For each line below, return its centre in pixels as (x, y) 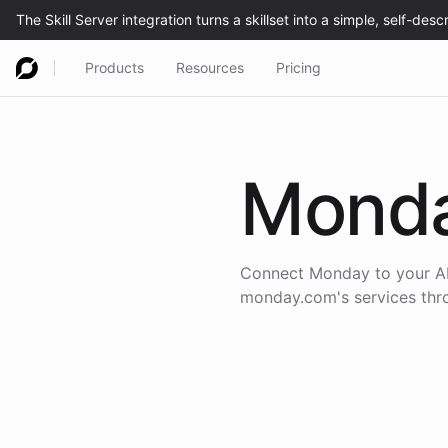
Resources (210, 67)
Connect (274, 273)
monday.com (288, 297)
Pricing (298, 67)
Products (114, 67)
